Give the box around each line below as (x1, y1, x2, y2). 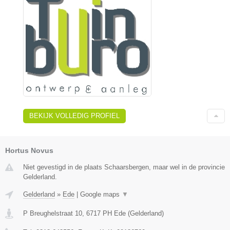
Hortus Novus (5, 146, 53, 155)
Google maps (80, 190, 122, 198)
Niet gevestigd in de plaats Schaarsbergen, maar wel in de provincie (23, 163, 225, 171)
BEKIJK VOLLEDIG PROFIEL (29, 111, 120, 120)
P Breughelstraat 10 (23, 209, 82, 217)
